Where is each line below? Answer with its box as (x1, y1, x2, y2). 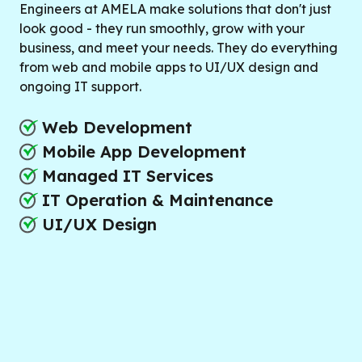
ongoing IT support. (19, 78, 141, 95)
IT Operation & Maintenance (42, 190, 273, 210)
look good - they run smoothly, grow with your (19, 20, 305, 36)
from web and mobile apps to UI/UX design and (19, 59, 318, 75)
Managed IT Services (42, 166, 213, 186)
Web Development (42, 117, 192, 137)
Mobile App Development (42, 141, 246, 162)
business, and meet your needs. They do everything (19, 40, 338, 56)
